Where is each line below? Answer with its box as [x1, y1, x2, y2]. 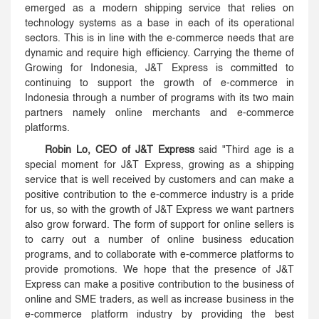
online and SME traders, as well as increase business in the [25, 295, 294, 305]
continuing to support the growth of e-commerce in [25, 78, 294, 89]
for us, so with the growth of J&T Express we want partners [25, 205, 294, 216]
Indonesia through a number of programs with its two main [25, 93, 294, 104]
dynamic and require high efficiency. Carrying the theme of [25, 48, 294, 59]
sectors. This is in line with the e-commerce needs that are [25, 33, 294, 44]
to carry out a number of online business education [25, 235, 294, 246]
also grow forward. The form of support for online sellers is [25, 220, 294, 231]
